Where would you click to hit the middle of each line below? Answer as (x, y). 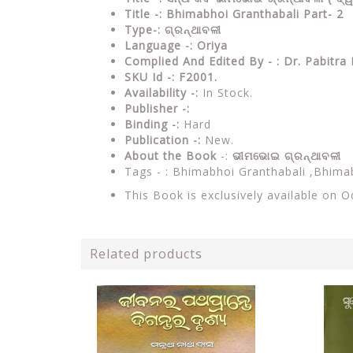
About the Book (173, 155)
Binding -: (152, 124)
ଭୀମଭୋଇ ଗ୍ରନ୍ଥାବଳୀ (287, 155)
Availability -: (162, 92)
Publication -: (163, 139)
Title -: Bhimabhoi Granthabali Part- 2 (234, 13)
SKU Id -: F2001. (171, 76)
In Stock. (226, 92)
